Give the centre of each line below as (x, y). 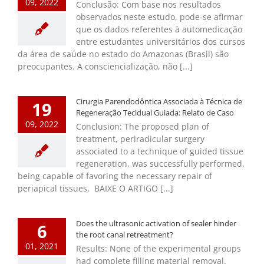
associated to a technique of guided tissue (160, 151)
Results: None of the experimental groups (159, 248)
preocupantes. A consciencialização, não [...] (105, 66)
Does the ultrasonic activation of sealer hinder (156, 223)
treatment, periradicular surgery (140, 138)
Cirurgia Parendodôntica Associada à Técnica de (159, 101)
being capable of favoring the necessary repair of (115, 176)
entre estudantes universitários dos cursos (161, 41)
